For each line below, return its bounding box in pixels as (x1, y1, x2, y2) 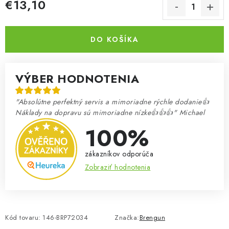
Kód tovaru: (5, 212, 41, 222)
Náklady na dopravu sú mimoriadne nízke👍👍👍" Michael (15, 107, 204, 118)
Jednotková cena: (5, 12, 59, 22)
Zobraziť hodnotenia (84, 162, 151, 172)
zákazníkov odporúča (84, 148, 154, 159)
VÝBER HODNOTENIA (15, 71, 139, 87)
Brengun (139, 212, 165, 222)
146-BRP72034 (42, 212, 88, 222)
